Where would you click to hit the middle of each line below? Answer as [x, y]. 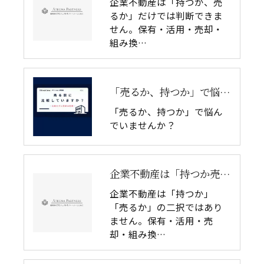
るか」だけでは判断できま [166, 15]
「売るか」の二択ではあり [166, 207]
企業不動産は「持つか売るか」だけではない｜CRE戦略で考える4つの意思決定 [225, 174]
